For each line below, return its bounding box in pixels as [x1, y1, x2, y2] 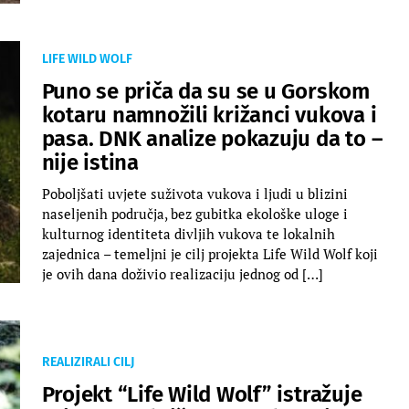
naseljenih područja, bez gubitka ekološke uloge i [41, 204, 348, 223]
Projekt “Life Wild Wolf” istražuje [41, 381, 362, 407]
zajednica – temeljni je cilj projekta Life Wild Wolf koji [41, 244, 378, 263]
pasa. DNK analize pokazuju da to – [41, 125, 383, 152]
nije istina [41, 149, 139, 175]
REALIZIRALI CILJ [41, 353, 134, 370]
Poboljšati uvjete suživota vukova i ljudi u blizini [41, 184, 348, 203]
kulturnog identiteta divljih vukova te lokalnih [41, 224, 335, 243]
